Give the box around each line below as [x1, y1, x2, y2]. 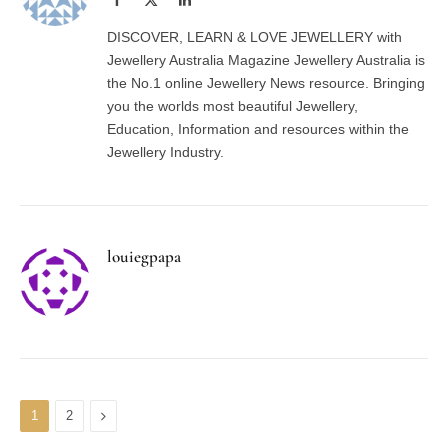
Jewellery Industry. [107, 144, 224, 160]
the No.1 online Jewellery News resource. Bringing [107, 75, 425, 91]
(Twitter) [157, 12, 208, 26]
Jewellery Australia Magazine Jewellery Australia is [107, 52, 425, 68]
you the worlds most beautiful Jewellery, [107, 98, 358, 114]
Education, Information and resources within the [107, 121, 409, 137]
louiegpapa [107, 246, 181, 267]
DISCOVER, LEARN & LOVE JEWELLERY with [107, 29, 402, 45]
